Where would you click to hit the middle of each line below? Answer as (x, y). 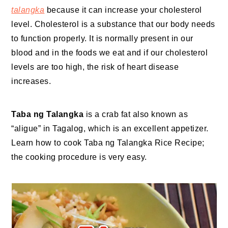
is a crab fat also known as (136, 115)
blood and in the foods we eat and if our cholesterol (110, 53)
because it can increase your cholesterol (123, 10)
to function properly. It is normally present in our (102, 39)
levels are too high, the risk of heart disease (95, 67)
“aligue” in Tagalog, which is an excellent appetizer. (111, 129)
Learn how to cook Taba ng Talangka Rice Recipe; (108, 143)
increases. (31, 81)
